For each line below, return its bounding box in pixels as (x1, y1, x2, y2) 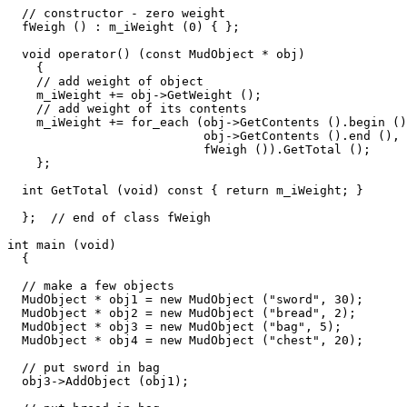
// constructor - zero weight (7, 5, 225, 20)
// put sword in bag (7, 360, 174, 374)
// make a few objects (7, 278, 174, 293)
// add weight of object (7, 74, 203, 88)
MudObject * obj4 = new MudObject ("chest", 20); (7, 333, 363, 347)
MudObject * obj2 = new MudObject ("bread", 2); (7, 305, 356, 320)
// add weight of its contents (7, 101, 247, 115)
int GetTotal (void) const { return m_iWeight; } (7, 183, 363, 197)
